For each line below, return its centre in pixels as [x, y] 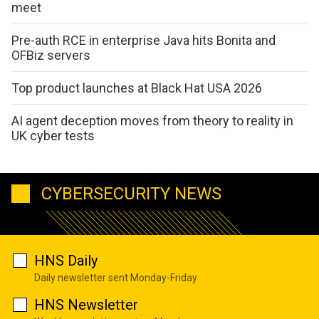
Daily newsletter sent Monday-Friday [116, 277]
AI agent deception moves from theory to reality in [152, 121]
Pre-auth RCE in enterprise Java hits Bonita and [143, 41]
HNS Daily [66, 260]
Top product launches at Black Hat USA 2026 [137, 88]
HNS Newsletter [86, 304]
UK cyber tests [53, 136]
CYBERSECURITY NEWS [131, 193]
